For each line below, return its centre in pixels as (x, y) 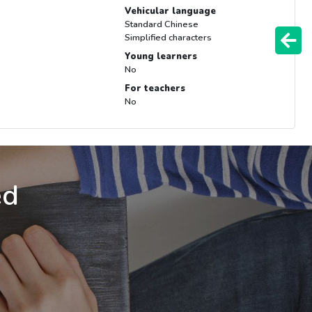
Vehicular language (170, 11)
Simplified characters (168, 38)
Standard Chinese (161, 25)
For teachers (155, 89)
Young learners (161, 57)
